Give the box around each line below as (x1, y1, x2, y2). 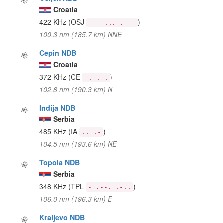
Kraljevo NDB (39, 212, 85, 222)
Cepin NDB (39, 47, 77, 58)
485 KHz (39, 126, 69, 136)
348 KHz (39, 181, 69, 191)
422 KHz (39, 16, 69, 27)
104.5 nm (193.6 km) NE (39, 138, 117, 149)
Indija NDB (39, 102, 76, 112)
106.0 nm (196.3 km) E (39, 193, 112, 204)
